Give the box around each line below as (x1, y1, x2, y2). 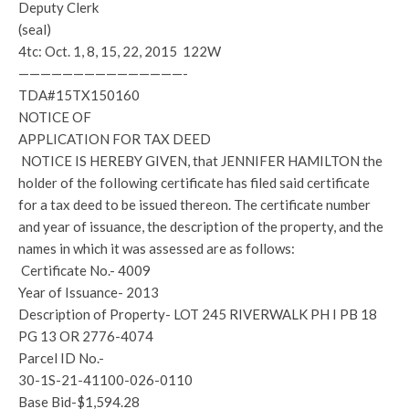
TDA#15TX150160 (18, 87, 140, 103)
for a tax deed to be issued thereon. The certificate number (18, 196, 371, 213)
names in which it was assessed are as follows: (18, 240, 295, 257)
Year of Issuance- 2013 (18, 284, 159, 300)
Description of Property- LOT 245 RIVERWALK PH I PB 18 (18, 306, 377, 322)
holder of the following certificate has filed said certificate (18, 174, 370, 191)
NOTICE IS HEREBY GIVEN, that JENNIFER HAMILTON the (18, 152, 383, 169)
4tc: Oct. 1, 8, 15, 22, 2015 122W (18, 43, 221, 59)
